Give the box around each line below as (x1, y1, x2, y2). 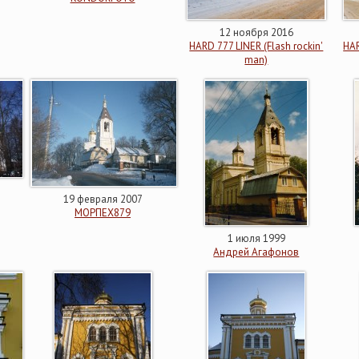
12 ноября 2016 (219, 26, 293, 39)
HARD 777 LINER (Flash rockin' (189, 39, 324, 53)
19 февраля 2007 (63, 192, 143, 206)
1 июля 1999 (227, 232, 285, 245)
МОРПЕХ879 (75, 206, 131, 220)
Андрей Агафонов (213, 245, 300, 259)
